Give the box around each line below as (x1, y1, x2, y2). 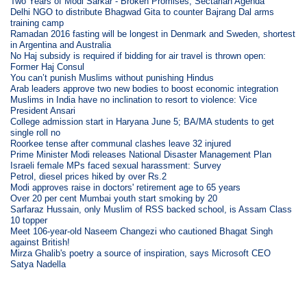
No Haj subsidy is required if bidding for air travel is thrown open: (10, 51, 267, 61)
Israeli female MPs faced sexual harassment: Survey (10, 160, 222, 171)
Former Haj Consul (10, 62, 85, 72)
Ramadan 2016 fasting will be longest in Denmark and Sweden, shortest (10, 29, 296, 39)
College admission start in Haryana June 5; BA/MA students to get (10, 116, 275, 127)
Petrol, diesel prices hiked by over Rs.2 (10, 171, 167, 182)
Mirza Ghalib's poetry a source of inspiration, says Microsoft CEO (10, 248, 271, 258)
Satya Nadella (10, 259, 66, 269)
